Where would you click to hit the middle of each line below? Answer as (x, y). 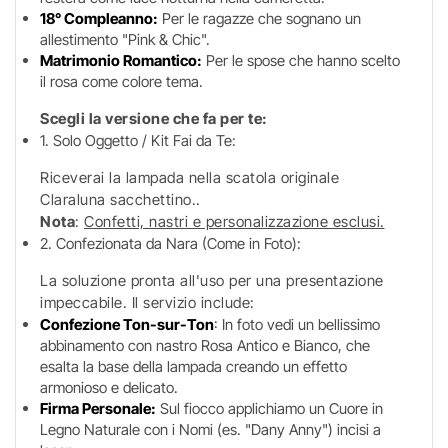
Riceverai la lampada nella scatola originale (189, 177)
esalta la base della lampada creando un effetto (193, 366)
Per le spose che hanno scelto (303, 60)
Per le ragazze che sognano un (259, 18)
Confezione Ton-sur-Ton (127, 324)
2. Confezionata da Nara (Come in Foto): (170, 243)
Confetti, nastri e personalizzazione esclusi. (234, 221)
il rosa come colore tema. (121, 81)
